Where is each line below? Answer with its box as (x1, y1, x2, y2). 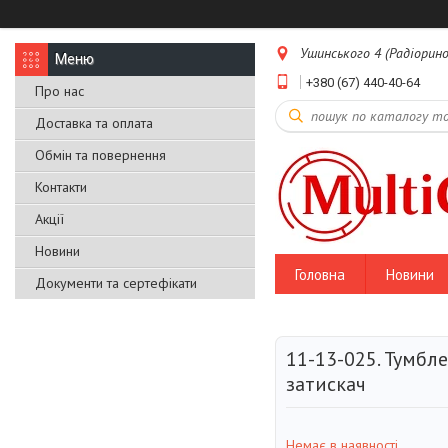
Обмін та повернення (35, 146, 166, 164)
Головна (295, 264, 345, 284)
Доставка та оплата (35, 114, 153, 132)
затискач (286, 371, 366, 398)
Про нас (35, 82, 84, 100)
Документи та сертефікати (35, 274, 197, 292)
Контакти (35, 178, 87, 196)
